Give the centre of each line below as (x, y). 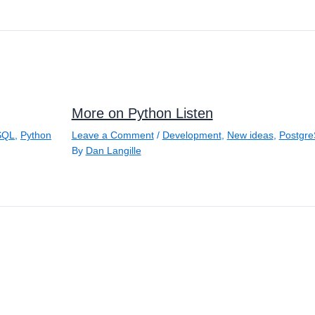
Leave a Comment (112, 135)
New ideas (250, 135)
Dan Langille (113, 150)
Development (192, 135)
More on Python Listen (142, 113)
